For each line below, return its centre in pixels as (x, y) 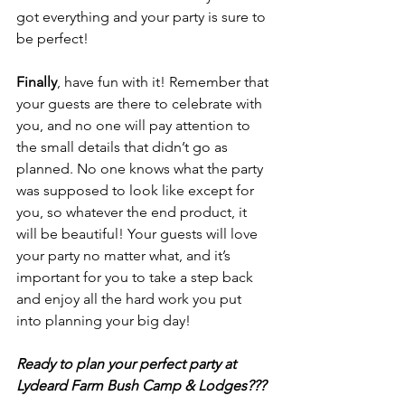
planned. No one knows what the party (141, 169)
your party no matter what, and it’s (125, 256)
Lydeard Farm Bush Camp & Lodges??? (141, 386)
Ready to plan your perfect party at (128, 364)
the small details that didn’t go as (124, 147)
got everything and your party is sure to (143, 17)
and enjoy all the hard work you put (131, 299)
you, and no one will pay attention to (135, 126)
